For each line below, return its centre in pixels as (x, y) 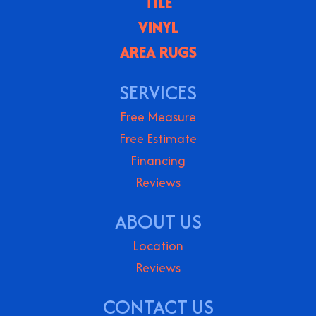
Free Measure (158, 117)
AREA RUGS (158, 53)
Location (158, 246)
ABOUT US (158, 222)
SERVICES (158, 93)
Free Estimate (158, 139)
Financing (158, 161)
